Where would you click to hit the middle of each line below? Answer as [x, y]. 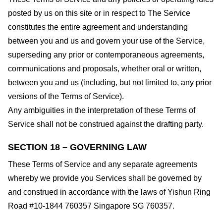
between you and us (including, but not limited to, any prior [110, 82]
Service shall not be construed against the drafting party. [106, 124]
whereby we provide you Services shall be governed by [105, 178]
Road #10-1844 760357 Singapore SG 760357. [91, 206]
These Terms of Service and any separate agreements [103, 165]
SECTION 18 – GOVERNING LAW [77, 147]
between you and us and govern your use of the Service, [106, 41]
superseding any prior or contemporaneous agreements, [106, 55]
